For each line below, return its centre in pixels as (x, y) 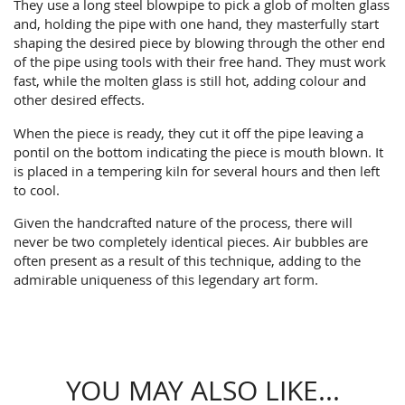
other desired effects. (80, 100)
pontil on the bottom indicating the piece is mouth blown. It (199, 151)
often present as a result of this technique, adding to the (188, 260)
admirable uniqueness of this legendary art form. (166, 279)
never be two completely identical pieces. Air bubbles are (191, 241)
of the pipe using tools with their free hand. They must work (200, 62)
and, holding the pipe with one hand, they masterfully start (197, 24)
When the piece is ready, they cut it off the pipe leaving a (189, 132)
